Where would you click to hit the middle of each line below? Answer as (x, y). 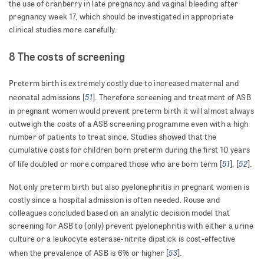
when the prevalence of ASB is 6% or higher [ (89, 253)
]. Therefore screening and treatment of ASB (171, 98)
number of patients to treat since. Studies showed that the (113, 137)
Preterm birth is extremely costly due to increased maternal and (124, 83)
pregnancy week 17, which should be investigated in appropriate (121, 17)
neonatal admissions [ (47, 98)
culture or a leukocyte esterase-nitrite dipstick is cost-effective (122, 239)
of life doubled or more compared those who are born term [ (116, 164)
